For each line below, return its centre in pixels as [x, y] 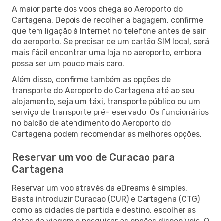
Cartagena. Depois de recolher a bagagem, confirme [108, 20]
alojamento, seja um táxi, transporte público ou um [106, 101]
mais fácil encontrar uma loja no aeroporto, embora [107, 52]
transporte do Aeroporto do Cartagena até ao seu [103, 90]
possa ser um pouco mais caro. [68, 63]
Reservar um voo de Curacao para [93, 157]
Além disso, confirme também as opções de [91, 79]
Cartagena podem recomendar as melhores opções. [107, 134]
